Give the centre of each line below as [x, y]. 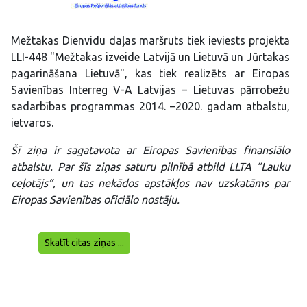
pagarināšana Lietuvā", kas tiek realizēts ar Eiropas [150, 73]
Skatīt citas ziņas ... [84, 243]
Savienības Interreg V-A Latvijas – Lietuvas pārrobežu [150, 90]
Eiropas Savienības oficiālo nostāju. [95, 199]
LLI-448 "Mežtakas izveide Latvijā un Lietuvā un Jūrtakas [150, 57]
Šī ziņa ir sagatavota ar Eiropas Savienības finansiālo [150, 150]
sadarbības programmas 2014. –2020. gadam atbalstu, [150, 106]
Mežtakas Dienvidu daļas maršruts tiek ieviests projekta [150, 40]
